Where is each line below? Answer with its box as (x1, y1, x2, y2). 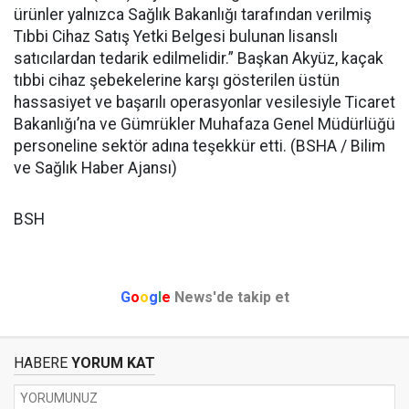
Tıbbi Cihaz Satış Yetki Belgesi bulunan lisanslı (14, 26, 338, 46)
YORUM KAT (68, 353, 155, 372)
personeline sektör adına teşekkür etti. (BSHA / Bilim (14, 136, 385, 155)
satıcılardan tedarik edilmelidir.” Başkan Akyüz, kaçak (14, 48, 383, 68)
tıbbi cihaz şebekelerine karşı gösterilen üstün (14, 70, 340, 89)
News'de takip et (173, 288, 289, 306)
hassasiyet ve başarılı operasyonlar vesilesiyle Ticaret (14, 92, 395, 111)
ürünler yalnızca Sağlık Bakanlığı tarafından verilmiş (14, 5, 372, 24)
